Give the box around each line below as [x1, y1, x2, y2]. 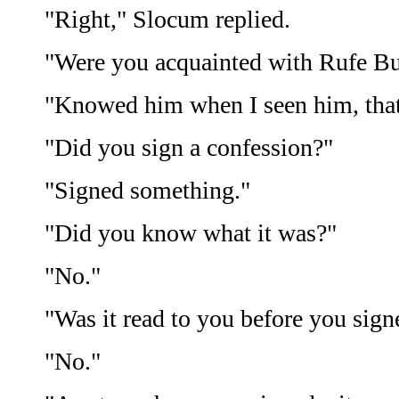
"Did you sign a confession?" [45, 134, 333, 162]
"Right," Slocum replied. [45, 5, 290, 34]
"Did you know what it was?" [45, 219, 337, 248]
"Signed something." [45, 176, 250, 205]
